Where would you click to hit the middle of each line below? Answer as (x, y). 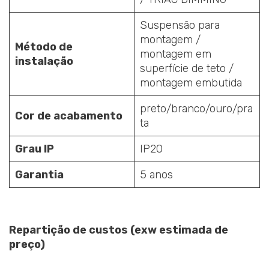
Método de (44, 47)
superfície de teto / (187, 68)
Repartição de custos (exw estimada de (119, 230)
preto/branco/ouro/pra (196, 108)
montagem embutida (191, 83)
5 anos (156, 174)
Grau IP (35, 149)
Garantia (39, 174)
